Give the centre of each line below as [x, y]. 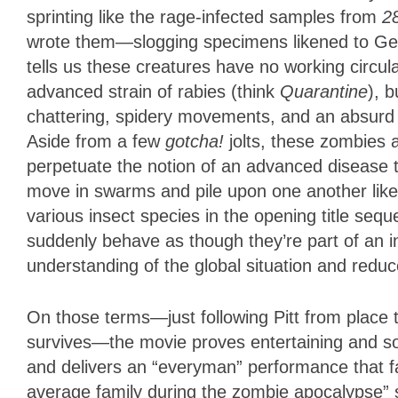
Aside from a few [96, 142]
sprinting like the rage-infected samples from [204, 17]
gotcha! [197, 142]
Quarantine [324, 92]
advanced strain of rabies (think [153, 92]
